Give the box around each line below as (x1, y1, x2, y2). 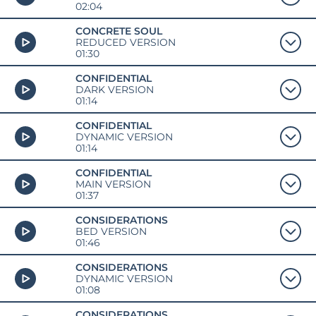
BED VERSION (75, 225, 147, 237)
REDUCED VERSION (75, 36, 176, 48)
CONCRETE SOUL (75, 25, 162, 37)
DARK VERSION (75, 83, 154, 95)
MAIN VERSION (75, 178, 151, 190)
